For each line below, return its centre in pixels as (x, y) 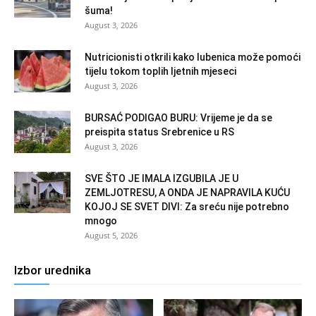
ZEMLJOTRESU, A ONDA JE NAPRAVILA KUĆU (187, 192)
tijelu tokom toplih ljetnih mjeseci (160, 71)
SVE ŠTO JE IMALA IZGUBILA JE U (162, 178)
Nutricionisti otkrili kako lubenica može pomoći (193, 57)
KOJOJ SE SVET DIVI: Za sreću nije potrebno (187, 206)
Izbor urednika (53, 270)
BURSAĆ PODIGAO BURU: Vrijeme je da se (178, 117)
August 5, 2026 (111, 235)
